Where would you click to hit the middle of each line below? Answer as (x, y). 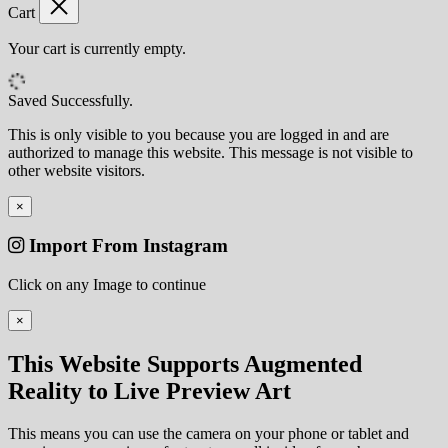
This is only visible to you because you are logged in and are (198, 134)
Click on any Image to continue (107, 285)
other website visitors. (76, 170)
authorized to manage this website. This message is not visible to (210, 152)
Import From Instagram (126, 246)
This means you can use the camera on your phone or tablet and (208, 433)
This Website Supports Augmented (185, 364)
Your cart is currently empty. (97, 48)
